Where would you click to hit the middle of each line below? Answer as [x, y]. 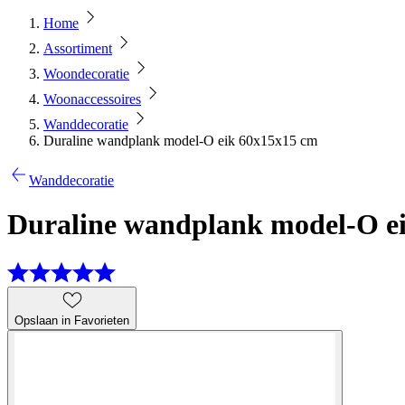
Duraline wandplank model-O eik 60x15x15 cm [180, 141]
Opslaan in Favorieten [72, 320]
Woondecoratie [86, 74]
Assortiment [78, 48]
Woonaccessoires [92, 99]
